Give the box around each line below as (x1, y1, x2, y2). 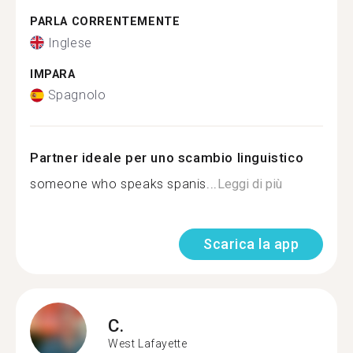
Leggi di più (217, 176, 282, 191)
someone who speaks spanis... (30, 176, 217, 191)
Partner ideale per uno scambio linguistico (30, 150, 304, 165)
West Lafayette (108, 336, 188, 350)
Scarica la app (203, 236, 299, 252)
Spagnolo (47, 87, 106, 102)
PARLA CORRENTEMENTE (30, 15, 180, 28)
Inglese (47, 35, 92, 50)
